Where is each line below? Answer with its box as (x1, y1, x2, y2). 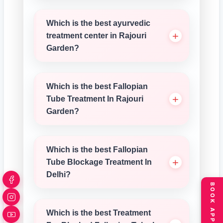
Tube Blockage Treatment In (46, 158, 152, 166)
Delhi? (46, 170, 71, 179)
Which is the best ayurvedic (46, 19, 150, 27)
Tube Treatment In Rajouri (46, 95, 143, 103)
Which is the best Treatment (46, 209, 151, 217)
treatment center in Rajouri (46, 31, 146, 40)
